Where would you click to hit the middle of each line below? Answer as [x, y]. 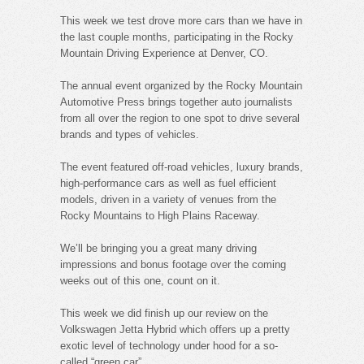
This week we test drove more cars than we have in [181, 20]
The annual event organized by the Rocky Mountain [181, 85]
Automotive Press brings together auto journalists [176, 102]
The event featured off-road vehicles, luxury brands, [182, 167]
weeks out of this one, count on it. [140, 280]
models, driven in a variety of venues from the [168, 199]
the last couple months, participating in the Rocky [177, 37]
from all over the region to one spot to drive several [180, 118]
